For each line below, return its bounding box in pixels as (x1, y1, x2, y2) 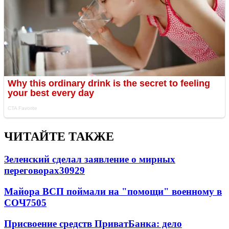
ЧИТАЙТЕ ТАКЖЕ (4, 130, 114, 144)
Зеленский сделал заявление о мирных (4, 154, 175, 165)
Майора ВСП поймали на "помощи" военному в (4, 186, 222, 197)
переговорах (4, 165, 59, 176)
